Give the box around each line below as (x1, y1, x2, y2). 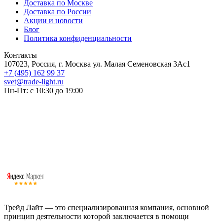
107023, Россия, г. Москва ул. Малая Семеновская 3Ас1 (4, 60, 190, 69)
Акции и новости (24, 16, 83, 25)
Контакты (4, 51, 37, 60)
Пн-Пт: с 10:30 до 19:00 (4, 86, 83, 95)
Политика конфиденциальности (24, 34, 132, 43)
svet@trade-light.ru (4, 77, 64, 86)
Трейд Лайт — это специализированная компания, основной (4, 203, 209, 212)
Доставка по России (24, 7, 91, 16)
